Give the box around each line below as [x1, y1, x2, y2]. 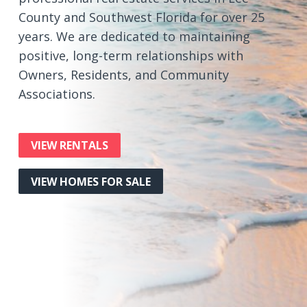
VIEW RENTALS [30, 137, 108, 153]
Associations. [18, 86, 95, 103]
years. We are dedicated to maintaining [18, 28, 250, 45]
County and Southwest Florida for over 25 [18, 9, 265, 26]
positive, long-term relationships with [18, 47, 243, 64]
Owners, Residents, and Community [18, 66, 229, 84]
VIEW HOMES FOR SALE [30, 173, 151, 189]
